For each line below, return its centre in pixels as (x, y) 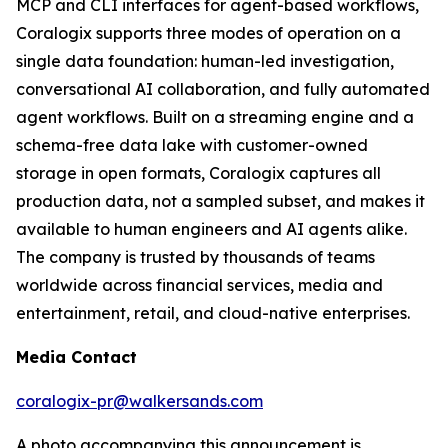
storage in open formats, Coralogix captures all (198, 173)
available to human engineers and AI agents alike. (211, 229)
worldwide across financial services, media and (199, 285)
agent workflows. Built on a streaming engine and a (215, 117)
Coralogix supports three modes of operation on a (208, 33)
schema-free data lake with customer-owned (192, 145)
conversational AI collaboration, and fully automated (223, 89)
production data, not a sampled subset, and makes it (220, 201)
